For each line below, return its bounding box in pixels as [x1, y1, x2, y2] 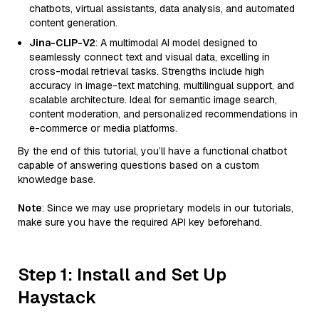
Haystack [18, 286, 97, 308]
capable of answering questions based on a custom [18, 159, 259, 172]
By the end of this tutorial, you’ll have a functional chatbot [18, 145, 287, 157]
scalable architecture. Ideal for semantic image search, [29, 93, 277, 106]
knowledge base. [18, 173, 95, 186]
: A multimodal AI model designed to [95, 36, 258, 49]
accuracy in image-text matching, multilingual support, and [29, 79, 294, 92]
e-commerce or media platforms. [29, 122, 177, 135]
